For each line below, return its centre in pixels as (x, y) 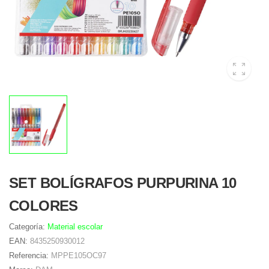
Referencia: (30, 255)
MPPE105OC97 (79, 255)
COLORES (44, 206)
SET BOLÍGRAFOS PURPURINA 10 (123, 183)
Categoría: (28, 227)
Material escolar (75, 227)
